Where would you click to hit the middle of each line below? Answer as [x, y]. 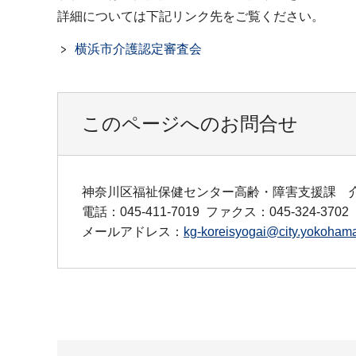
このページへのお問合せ [190, 123]
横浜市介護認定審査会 [138, 48]
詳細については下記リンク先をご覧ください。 [191, 16]
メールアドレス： [133, 231]
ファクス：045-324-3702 [277, 211]
